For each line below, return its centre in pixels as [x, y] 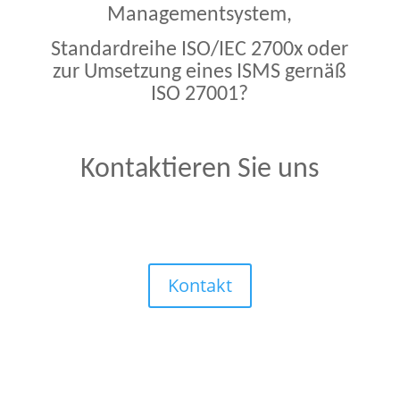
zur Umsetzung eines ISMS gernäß [200, 73]
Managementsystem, [200, 15]
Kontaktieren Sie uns [200, 170]
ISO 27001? [200, 95]
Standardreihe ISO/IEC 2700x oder [200, 50]
